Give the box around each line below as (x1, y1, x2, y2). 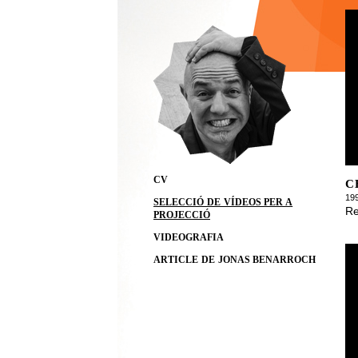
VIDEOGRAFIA (153, 232, 224, 243)
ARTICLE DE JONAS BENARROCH (153, 254, 316, 265)
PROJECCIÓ (153, 209, 210, 221)
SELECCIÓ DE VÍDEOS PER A (153, 197, 293, 208)
